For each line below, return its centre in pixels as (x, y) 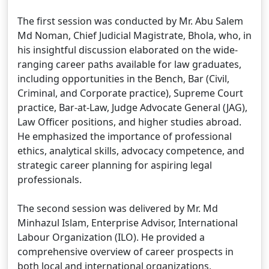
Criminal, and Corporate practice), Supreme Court (130, 93)
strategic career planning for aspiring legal (115, 165)
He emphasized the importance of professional (125, 136)
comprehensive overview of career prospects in (125, 252)
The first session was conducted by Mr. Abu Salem (130, 21)
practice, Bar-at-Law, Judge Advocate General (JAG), (132, 107)
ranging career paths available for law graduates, (129, 64)
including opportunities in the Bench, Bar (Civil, (123, 79)
